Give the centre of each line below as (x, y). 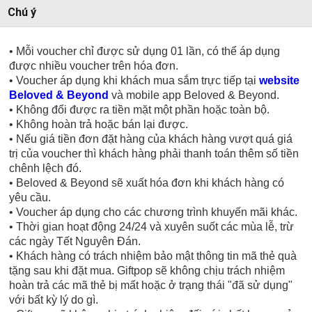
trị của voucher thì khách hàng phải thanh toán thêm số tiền (154, 154)
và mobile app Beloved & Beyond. (194, 95)
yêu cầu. (30, 198)
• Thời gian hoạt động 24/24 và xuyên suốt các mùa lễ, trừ (152, 227)
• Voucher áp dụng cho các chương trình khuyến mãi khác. (154, 212)
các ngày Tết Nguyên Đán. (75, 242)
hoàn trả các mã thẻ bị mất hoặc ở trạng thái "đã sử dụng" (151, 286)
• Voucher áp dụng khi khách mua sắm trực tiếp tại (134, 81)
